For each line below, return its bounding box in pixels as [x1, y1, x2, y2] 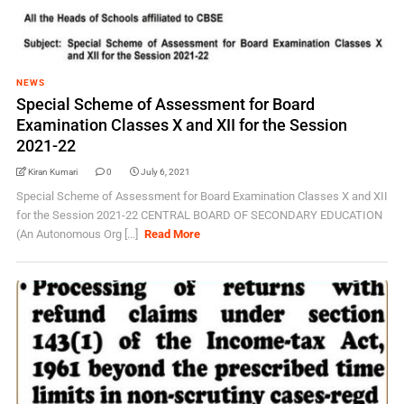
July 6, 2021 [140, 167, 190, 177]
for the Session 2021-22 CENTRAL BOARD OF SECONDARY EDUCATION [15, 208, 382, 222]
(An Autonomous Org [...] [15, 227, 141, 241]
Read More [144, 227, 201, 241]
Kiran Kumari [27, 167, 78, 177]
